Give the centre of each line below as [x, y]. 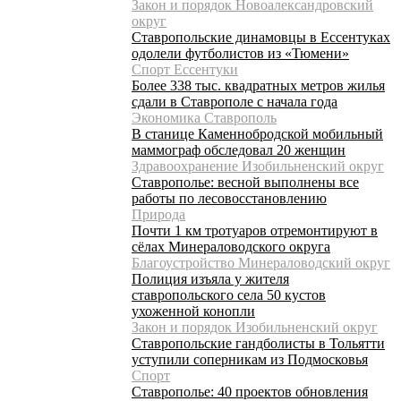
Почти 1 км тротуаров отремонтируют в [255, 230]
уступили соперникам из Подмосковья [250, 359]
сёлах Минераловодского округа [231, 246]
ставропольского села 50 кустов [229, 294]
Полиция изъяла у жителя [210, 278]
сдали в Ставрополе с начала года [235, 101]
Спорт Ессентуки [185, 69]
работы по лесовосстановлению [229, 198]
